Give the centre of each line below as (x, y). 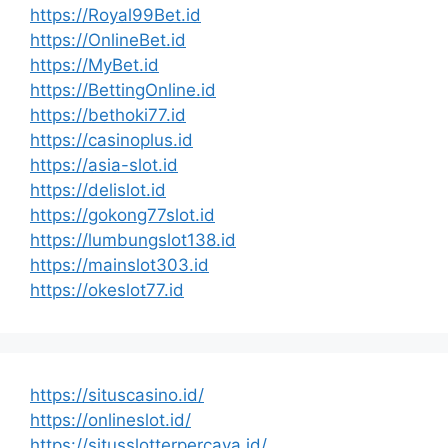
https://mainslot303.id (119, 264)
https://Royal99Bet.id (115, 14)
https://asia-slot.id (104, 164)
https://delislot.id (98, 189)
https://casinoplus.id (111, 139)
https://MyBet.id (94, 64)
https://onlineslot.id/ (110, 419)
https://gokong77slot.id (122, 214)
